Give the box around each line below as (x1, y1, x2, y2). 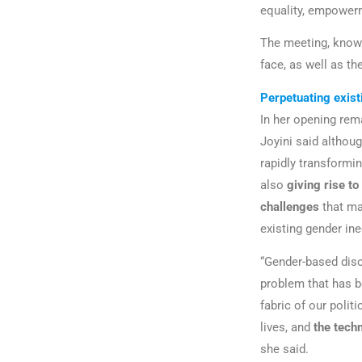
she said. (260, 341, 309, 356)
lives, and (260, 319, 314, 335)
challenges (260, 200, 319, 215)
